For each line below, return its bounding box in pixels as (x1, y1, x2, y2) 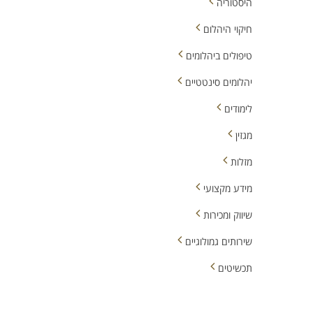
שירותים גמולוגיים (185, 235, 252, 248)
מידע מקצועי (203, 182, 252, 195)
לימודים (224, 102, 252, 115)
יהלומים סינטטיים (185, 75, 252, 89)
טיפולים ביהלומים (186, 49, 252, 62)
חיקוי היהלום (203, 22, 252, 36)
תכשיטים (218, 261, 252, 275)
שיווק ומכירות (203, 208, 252, 221)
